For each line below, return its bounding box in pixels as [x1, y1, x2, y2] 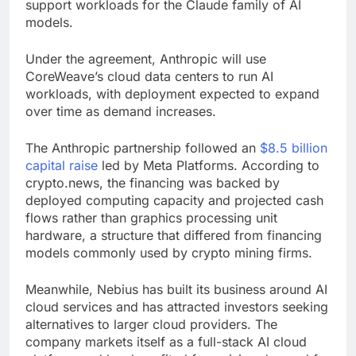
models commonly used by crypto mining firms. [25, 245, 312, 261]
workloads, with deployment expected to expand [25, 86, 319, 103]
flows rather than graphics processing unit [25, 210, 277, 226]
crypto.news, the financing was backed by [25, 175, 280, 192]
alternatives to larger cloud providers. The [25, 316, 277, 333]
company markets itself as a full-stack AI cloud [25, 334, 307, 350]
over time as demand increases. [25, 103, 216, 120]
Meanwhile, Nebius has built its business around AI [25, 281, 327, 298]
